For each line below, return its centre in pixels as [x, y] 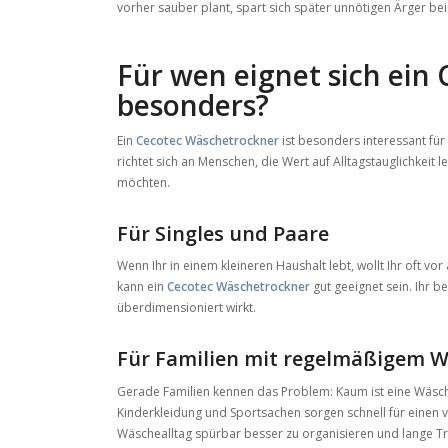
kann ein [142, 287]
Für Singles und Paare [223, 234]
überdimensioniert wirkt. [187, 308]
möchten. [144, 183]
